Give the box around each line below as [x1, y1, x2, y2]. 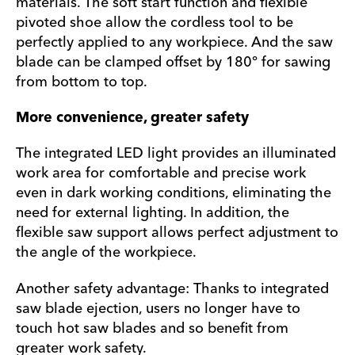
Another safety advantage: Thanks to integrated [16, 276, 329, 301]
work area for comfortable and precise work [16, 161, 306, 186]
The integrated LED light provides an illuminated [16, 141, 336, 166]
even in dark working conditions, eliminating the [16, 181, 331, 206]
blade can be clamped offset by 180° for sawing [16, 49, 330, 74]
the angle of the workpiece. [16, 240, 197, 265]
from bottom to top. [16, 69, 147, 94]
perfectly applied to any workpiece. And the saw [16, 29, 333, 55]
